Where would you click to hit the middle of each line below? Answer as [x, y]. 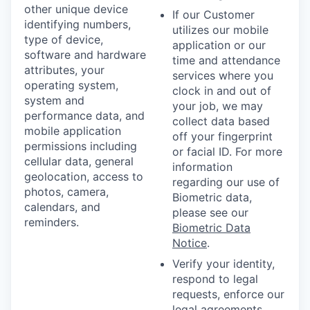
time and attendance [226, 60]
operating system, [71, 85]
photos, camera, [66, 191]
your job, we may [218, 106]
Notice [190, 243]
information [202, 166]
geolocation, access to [84, 176]
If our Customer [213, 14]
